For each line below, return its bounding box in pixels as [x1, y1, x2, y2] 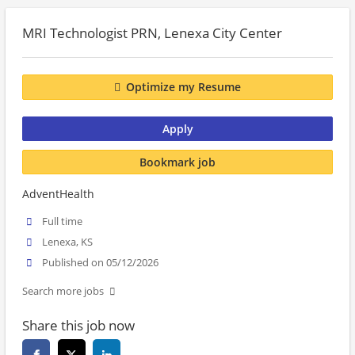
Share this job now [22, 316, 135, 335]
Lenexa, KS [42, 235, 94, 250]
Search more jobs [22, 284, 104, 299]
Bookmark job [139, 154, 216, 170]
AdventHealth [22, 186, 94, 201]
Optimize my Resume [126, 79, 241, 95]
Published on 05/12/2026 [42, 256, 159, 270]
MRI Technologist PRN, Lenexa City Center [22, 24, 282, 42]
